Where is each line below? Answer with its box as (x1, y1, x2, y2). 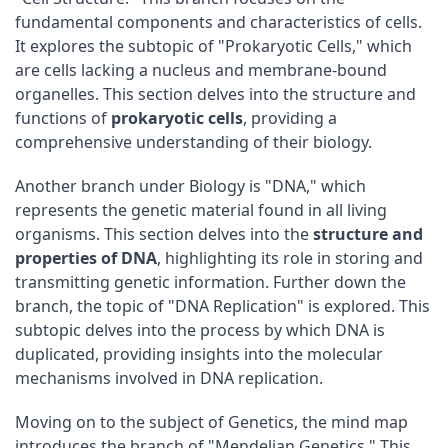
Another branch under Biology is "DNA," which (15, 175, 366, 198)
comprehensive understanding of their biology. (15, 131, 372, 154)
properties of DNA (15, 247, 157, 270)
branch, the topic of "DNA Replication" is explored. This (15, 295, 430, 318)
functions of (15, 107, 111, 130)
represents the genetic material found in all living (15, 199, 387, 222)
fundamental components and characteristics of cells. (15, 11, 422, 34)
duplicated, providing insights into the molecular (15, 343, 383, 366)
